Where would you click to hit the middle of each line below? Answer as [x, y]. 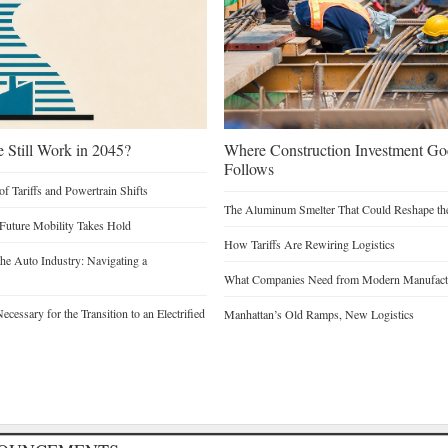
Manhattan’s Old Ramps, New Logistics [318, 313]
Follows [248, 168]
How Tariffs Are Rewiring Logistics [309, 243]
